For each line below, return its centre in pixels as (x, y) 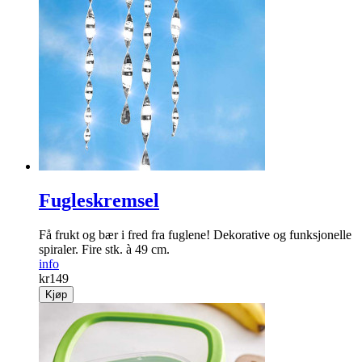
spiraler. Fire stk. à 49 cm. (104, 250)
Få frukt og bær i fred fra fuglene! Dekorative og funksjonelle (195, 235)
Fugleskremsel (99, 201)
